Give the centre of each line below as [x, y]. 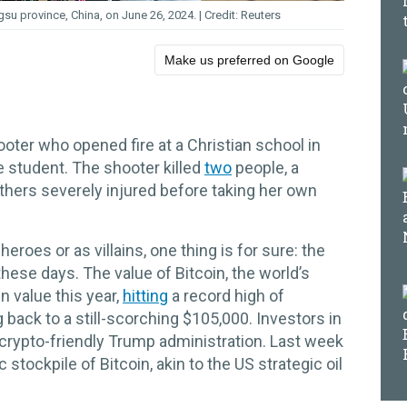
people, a [265, 168]
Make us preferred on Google [249, 60]
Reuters [261, 15]
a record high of [226, 296]
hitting [145, 296]
